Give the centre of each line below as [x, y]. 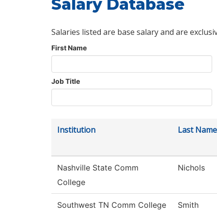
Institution [76, 130]
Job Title [66, 81]
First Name [69, 48]
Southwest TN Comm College [112, 205]
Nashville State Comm [98, 168]
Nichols [191, 168]
